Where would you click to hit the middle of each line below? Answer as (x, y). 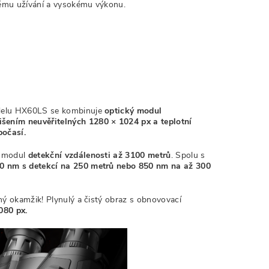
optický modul (133, 111)
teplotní (177, 122)
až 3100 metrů (142, 155)
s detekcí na (46, 166)
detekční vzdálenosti (69, 155)
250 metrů (93, 166)
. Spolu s (188, 155)
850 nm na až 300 (173, 166)
